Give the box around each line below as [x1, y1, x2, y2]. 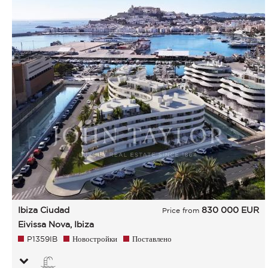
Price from [162, 206, 202, 214]
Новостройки [72, 234, 117, 243]
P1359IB [27, 234, 57, 243]
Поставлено [132, 234, 172, 243]
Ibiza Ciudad [18, 205, 69, 215]
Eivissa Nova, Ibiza [18, 220, 94, 229]
